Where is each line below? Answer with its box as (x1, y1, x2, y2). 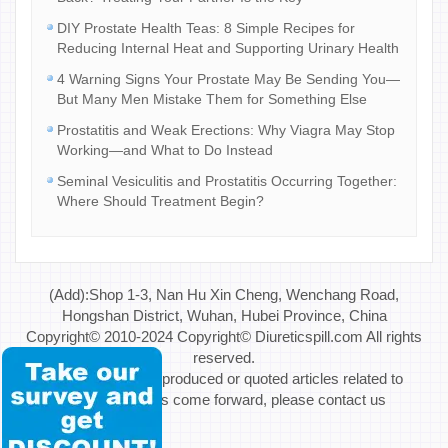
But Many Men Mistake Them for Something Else (57, 91, 367, 109)
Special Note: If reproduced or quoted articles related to (45, 370, 403, 388)
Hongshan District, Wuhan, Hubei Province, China (61, 307, 387, 325)
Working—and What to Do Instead (57, 142, 273, 160)
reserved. (193, 349, 255, 367)
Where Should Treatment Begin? (57, 193, 264, 211)
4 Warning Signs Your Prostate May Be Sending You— (57, 71, 400, 88)
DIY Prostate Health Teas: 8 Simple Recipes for (57, 20, 355, 37)
